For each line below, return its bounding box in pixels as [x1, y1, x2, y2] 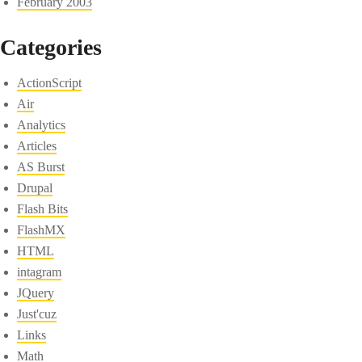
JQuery [17, 285, 55, 300]
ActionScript [17, 75, 82, 90]
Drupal [17, 180, 53, 195]
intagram [17, 264, 62, 279]
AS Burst [17, 159, 65, 174]
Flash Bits [17, 201, 69, 216]
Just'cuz [17, 306, 57, 321]
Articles [17, 138, 57, 153]
